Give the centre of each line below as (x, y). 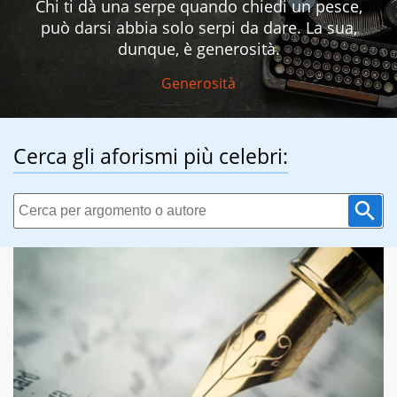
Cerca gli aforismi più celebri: (151, 156)
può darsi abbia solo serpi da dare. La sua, (198, 28)
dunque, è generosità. (198, 49)
